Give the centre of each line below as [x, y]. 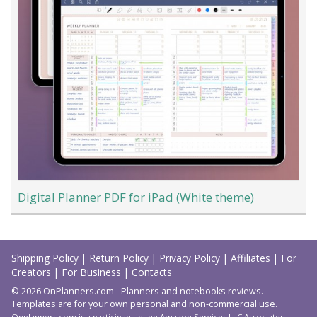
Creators [33, 272]
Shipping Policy [46, 258]
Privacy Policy [191, 258]
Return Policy [120, 258]
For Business [93, 272]
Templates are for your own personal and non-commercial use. [144, 304]
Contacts [152, 272]
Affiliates [252, 258]
